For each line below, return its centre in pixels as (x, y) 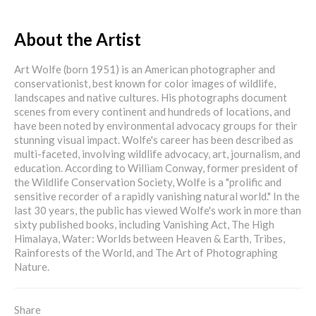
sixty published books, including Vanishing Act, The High (144, 224)
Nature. (32, 267)
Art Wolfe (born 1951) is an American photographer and (145, 69)
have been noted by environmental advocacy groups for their (156, 126)
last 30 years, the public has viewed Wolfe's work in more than (158, 210)
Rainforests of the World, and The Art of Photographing (146, 253)
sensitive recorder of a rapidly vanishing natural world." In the (157, 196)
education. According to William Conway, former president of (156, 168)
